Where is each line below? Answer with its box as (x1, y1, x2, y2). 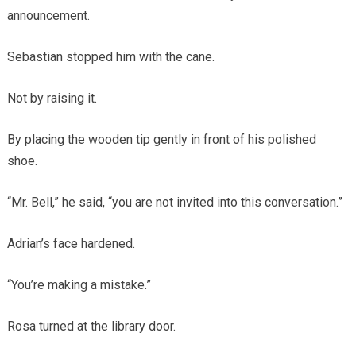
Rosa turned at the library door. (6, 318, 176, 334)
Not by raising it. (6, 90, 97, 106)
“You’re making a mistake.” (6, 277, 151, 292)
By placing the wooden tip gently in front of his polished (6, 131, 316, 147)
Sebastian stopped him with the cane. (6, 48, 215, 64)
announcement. (6, 7, 90, 23)
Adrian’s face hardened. (6, 235, 135, 251)
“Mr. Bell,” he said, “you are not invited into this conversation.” (6, 194, 342, 210)
